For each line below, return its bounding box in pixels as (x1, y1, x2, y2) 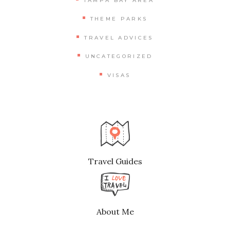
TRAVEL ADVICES (84, 34, 154, 41)
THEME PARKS (90, 15, 148, 23)
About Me (96, 206, 134, 217)
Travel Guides (88, 156, 142, 166)
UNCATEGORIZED (85, 53, 153, 60)
